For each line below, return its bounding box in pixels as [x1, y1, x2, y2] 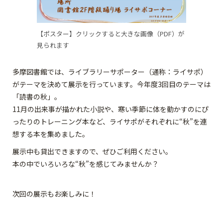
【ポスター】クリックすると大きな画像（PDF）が [37, 28, 185, 38]
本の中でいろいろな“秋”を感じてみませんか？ [12, 158, 159, 169]
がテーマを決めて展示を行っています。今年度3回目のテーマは [12, 79, 211, 89]
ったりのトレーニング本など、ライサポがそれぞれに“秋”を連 [12, 116, 207, 126]
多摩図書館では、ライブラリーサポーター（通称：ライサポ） [12, 66, 208, 77]
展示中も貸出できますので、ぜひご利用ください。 [12, 146, 172, 156]
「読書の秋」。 [12, 91, 61, 102]
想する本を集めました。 [12, 128, 89, 139]
